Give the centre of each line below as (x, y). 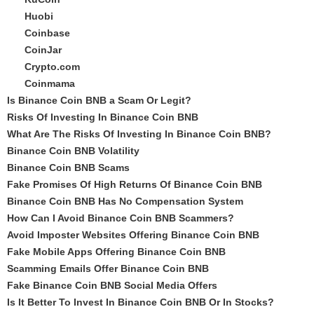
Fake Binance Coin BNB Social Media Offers (112, 285)
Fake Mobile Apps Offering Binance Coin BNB (116, 252)
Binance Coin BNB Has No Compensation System (125, 201)
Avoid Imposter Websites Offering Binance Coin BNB (133, 235)
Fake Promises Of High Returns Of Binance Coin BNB (135, 184)
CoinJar (43, 50)
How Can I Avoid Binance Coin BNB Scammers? (121, 218)
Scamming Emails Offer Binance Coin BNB (108, 268)
